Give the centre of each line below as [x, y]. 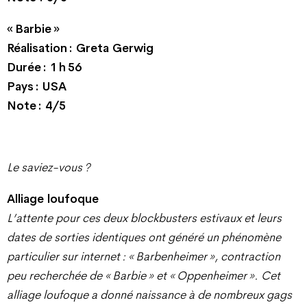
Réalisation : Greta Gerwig [80, 48]
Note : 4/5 [36, 105]
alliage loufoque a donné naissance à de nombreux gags [149, 294]
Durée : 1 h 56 [44, 67]
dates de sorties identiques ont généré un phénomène [144, 237]
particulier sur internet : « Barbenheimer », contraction [144, 256]
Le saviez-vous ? [49, 168]
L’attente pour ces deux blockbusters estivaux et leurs [144, 218]
